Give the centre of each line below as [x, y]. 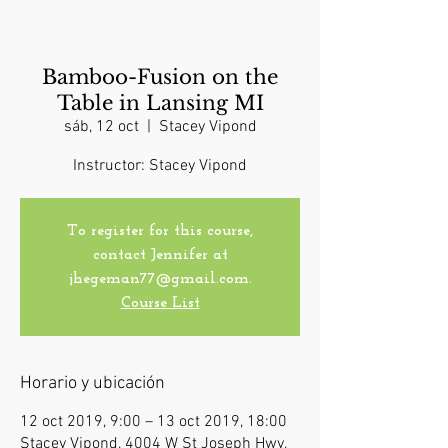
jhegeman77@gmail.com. [160, 279]
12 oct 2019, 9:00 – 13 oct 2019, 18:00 [153, 422]
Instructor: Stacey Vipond [160, 166]
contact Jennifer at [160, 255]
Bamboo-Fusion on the [160, 77]
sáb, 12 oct [101, 127]
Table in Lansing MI [160, 103]
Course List [160, 303]
